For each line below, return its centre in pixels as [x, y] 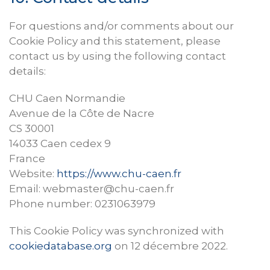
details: [27, 71]
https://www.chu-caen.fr [119, 174]
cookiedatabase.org [61, 246]
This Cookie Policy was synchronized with [117, 231]
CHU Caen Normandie [67, 99]
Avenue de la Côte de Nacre [82, 114]
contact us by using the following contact [118, 56]
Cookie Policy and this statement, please [115, 41]
